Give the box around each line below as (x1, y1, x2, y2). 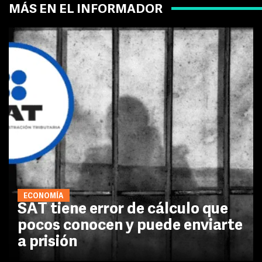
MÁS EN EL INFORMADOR (9, 4, 163, 16)
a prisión (18, 234, 77, 250)
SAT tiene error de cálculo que (18, 201, 228, 218)
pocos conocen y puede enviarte (18, 218, 243, 234)
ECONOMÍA (23, 192, 64, 200)
